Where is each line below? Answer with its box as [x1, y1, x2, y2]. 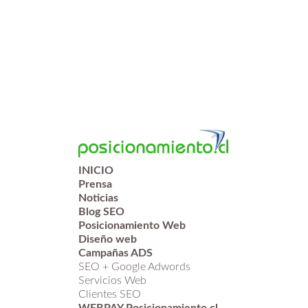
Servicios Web [78, 275, 146, 287]
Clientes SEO [78, 289, 141, 300]
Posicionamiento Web [78, 220, 186, 232]
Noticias [78, 192, 118, 204]
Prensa [78, 179, 112, 190]
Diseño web [78, 234, 137, 245]
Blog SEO [78, 206, 124, 218]
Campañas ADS [78, 247, 153, 259]
